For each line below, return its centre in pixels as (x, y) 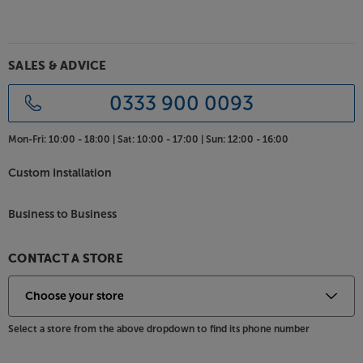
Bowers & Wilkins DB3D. (94, 27)
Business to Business (62, 215)
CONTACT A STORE (66, 259)
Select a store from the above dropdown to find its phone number (159, 329)
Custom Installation (60, 173)
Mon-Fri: (27, 139)
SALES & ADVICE (58, 66)
